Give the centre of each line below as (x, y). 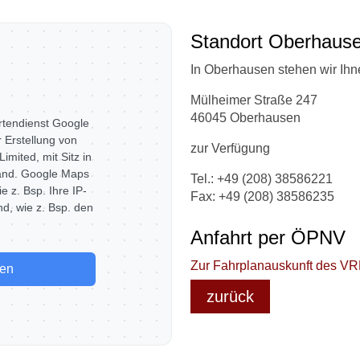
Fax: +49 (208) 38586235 (262, 196)
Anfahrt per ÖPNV (268, 237)
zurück (230, 297)
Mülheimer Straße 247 (254, 100)
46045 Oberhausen (245, 118)
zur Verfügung (230, 148)
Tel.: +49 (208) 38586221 (261, 179)
